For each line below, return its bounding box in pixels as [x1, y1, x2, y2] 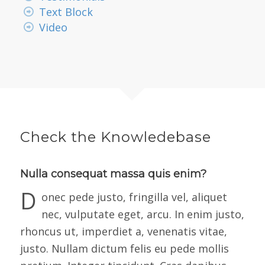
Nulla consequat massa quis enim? [20, 167, 206, 180]
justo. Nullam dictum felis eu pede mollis [20, 241, 229, 256]
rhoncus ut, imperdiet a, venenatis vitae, [20, 224, 227, 239]
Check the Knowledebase [20, 128, 211, 146]
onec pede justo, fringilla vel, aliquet [41, 190, 227, 205]
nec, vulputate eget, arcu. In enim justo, [41, 207, 244, 222]
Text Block [39, 4, 93, 19]
